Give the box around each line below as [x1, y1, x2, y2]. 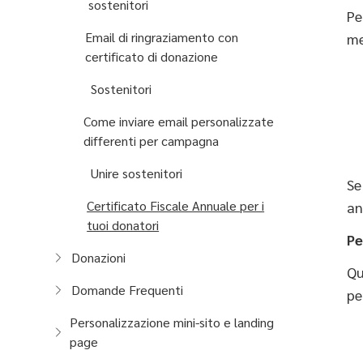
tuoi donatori [87, 216, 160, 233]
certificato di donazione [84, 48, 218, 65]
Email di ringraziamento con [84, 28, 238, 45]
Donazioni [71, 249, 126, 266]
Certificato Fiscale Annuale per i [87, 197, 265, 214]
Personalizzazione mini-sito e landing [70, 314, 275, 331]
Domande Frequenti [71, 281, 183, 298]
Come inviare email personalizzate [83, 113, 274, 130]
